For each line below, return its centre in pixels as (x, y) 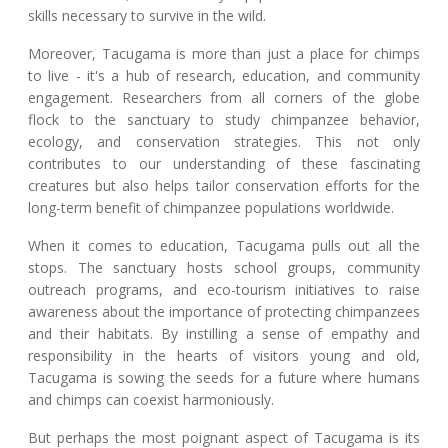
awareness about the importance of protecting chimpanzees (224, 311)
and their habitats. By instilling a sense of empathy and (224, 333)
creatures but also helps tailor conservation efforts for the (224, 185)
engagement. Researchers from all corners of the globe (224, 97)
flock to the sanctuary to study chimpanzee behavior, (224, 119)
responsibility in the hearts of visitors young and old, (224, 355)
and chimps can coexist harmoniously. (151, 399)
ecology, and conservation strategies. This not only (224, 141)
